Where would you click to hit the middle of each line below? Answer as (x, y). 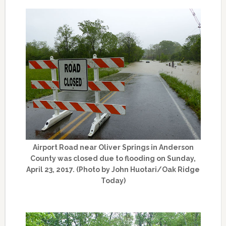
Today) (113, 180)
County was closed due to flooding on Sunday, (113, 158)
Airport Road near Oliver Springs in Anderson (113, 147)
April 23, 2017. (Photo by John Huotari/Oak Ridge (113, 169)
